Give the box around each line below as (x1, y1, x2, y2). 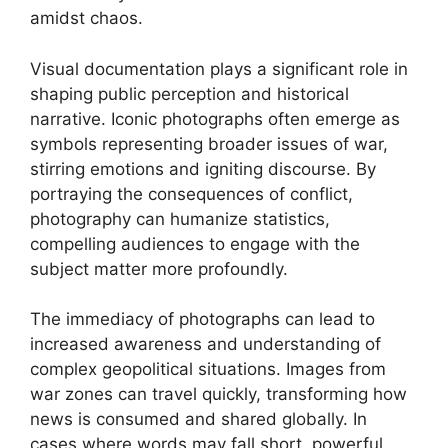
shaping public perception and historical (30, 83, 349, 104)
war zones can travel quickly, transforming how (30, 384, 407, 404)
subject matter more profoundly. (30, 258, 288, 279)
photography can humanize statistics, (30, 208, 330, 229)
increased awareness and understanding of (30, 334, 381, 354)
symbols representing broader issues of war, (30, 133, 388, 154)
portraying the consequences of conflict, (30, 183, 353, 204)
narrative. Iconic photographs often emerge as (30, 108, 400, 129)
